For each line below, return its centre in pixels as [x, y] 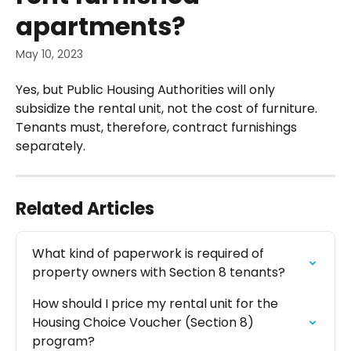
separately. [51, 146]
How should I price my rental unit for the [157, 304]
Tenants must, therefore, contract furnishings [158, 127]
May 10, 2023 [49, 54]
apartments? [101, 26]
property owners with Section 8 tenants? [159, 272]
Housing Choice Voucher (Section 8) [145, 322]
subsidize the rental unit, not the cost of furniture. [168, 109]
